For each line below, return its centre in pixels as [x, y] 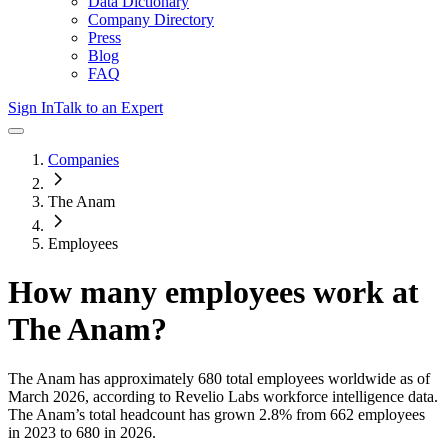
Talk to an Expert [108, 107]
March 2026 [46, 396]
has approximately [134, 378]
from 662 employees [358, 414]
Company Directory [151, 19]
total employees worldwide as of [326, 378]
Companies [83, 159]
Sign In [31, 107]
